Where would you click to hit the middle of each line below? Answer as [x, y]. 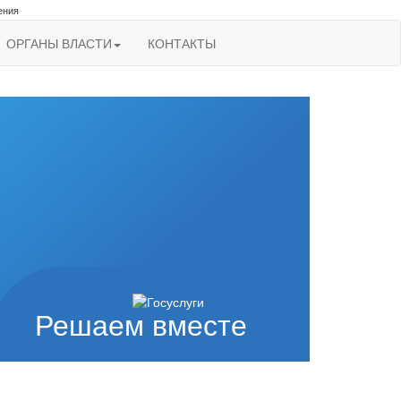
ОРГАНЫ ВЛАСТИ [59, 43]
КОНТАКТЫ [182, 43]
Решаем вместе [141, 326]
